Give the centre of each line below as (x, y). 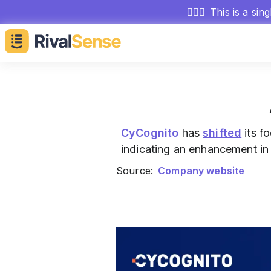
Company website (201, 171)
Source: (135, 171)
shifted (222, 133)
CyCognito (150, 133)
